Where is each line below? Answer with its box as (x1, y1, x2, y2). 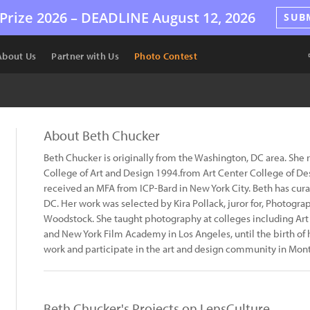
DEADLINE (81, 8, 149, 27)
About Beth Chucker (44, 127, 160, 144)
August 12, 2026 (149, 8, 256, 27)
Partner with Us (51, 50, 119, 62)
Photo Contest (134, 50, 197, 62)
